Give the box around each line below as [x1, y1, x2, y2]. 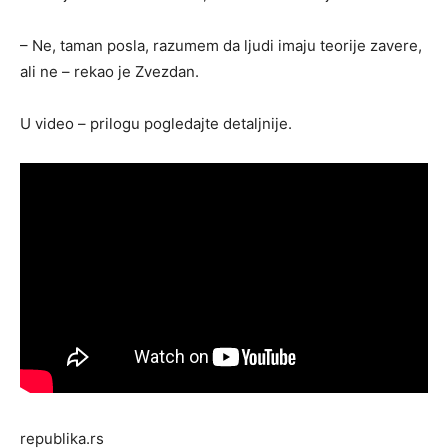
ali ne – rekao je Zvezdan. [20, 61, 199, 81]
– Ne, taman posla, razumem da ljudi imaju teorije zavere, [20, 35, 422, 55]
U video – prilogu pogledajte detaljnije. [20, 113, 292, 133]
